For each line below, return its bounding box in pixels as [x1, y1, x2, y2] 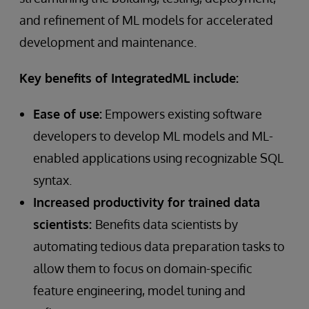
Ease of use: [33, 106, 102, 121]
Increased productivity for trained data [33, 195, 260, 210]
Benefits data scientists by [95, 217, 238, 232]
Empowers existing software [102, 106, 262, 121]
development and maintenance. [19, 34, 197, 50]
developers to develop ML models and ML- [33, 128, 273, 143]
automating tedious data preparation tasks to [33, 239, 285, 254]
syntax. [33, 172, 72, 188]
